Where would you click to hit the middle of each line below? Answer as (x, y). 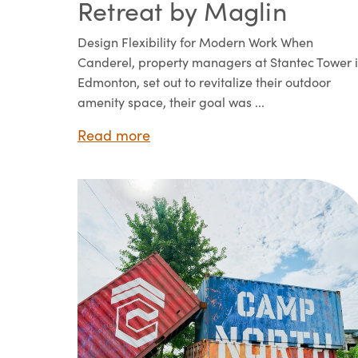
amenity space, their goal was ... (171, 102)
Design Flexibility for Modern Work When (195, 42)
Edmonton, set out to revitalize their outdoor (204, 82)
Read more (114, 135)
